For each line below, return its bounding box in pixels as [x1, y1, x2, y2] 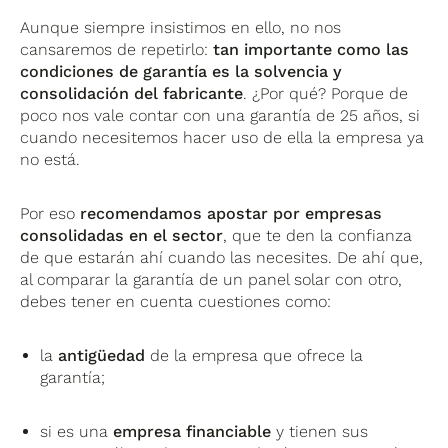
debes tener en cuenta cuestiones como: [20, 291, 332, 311]
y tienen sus [271, 421, 369, 441]
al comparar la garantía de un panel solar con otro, [20, 269, 403, 289]
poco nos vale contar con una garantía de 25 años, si [20, 105, 421, 125]
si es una [40, 421, 114, 441]
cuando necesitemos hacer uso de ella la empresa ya [20, 127, 425, 147]
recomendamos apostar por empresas [80, 203, 383, 223]
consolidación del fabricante [20, 83, 244, 103]
